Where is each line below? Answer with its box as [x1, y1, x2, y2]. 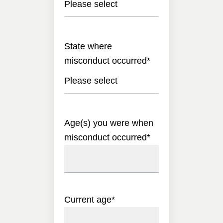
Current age [64, 194, 111, 205]
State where [64, 41, 112, 51]
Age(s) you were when [64, 117, 153, 128]
